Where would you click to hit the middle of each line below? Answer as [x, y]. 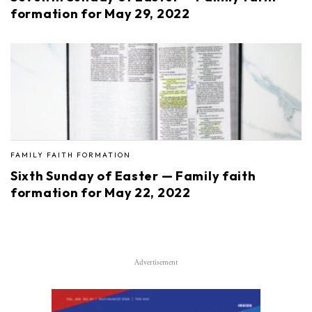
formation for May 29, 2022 [100, 14]
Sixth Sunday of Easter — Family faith [133, 176]
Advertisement [156, 263]
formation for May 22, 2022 [101, 193]
